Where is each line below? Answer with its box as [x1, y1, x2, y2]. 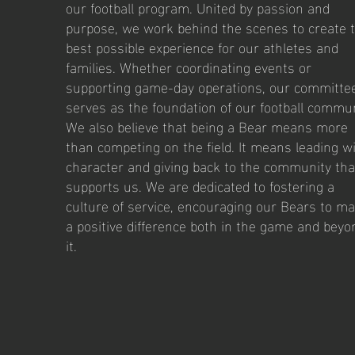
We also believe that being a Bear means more [65, 113, 348, 139]
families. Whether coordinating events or [65, 53, 311, 79]
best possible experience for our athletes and [65, 33, 338, 59]
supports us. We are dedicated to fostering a [65, 172, 334, 198]
